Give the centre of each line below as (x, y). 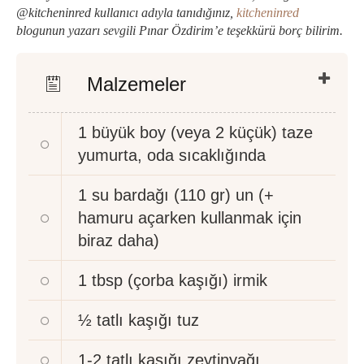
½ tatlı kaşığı (125, 320)
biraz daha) (119, 240)
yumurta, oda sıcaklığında (172, 155)
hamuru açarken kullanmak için (190, 218)
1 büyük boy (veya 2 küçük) (178, 132)
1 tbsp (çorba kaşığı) (153, 280)
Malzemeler (134, 84)
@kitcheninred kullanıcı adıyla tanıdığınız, (126, 13)
